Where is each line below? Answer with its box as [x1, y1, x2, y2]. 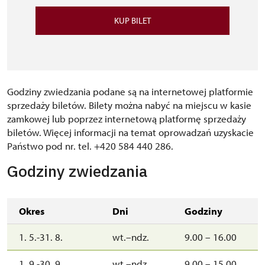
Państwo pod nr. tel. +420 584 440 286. [7, 140, 173, 152]
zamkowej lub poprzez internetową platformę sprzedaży [7, 112, 246, 125]
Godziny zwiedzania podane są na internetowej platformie [7, 85, 253, 98]
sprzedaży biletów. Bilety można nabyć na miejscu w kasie [7, 99, 251, 111]
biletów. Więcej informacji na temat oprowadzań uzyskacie [7, 126, 254, 138]
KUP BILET [114, 15, 151, 26]
